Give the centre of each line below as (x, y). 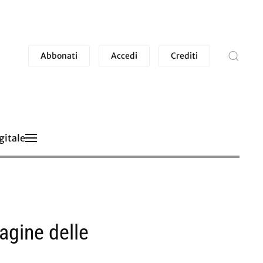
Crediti (184, 55)
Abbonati (59, 55)
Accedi (124, 55)
